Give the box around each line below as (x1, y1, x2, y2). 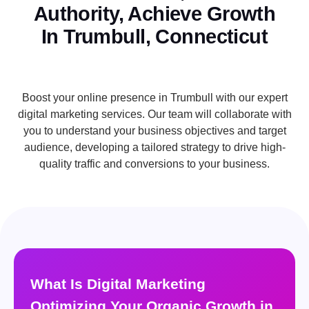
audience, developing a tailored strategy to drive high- (23, 141, 286, 154)
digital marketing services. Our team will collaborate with (17, 108, 292, 121)
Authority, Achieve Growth (33, 3, 276, 26)
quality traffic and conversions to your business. (39, 158, 270, 170)
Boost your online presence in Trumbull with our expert (21, 92, 288, 104)
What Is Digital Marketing (30, 276, 206, 292)
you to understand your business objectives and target (23, 125, 286, 137)
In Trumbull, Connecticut (41, 26, 268, 48)
